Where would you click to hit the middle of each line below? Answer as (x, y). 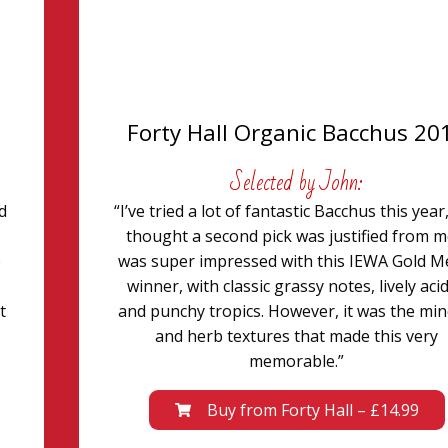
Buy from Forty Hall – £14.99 (312, 410)
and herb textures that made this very (297, 336)
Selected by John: (297, 183)
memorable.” (297, 361)
